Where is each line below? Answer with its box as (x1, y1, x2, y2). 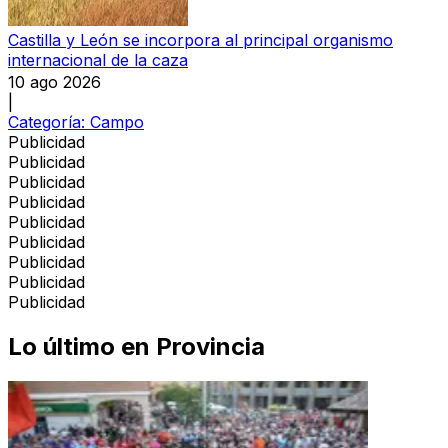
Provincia (156, 331, 265, 361)
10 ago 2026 (8, 71, 101, 92)
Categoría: (8, 111, 90, 132)
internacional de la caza (8, 49, 188, 70)
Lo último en (8, 331, 150, 361)
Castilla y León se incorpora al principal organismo (8, 29, 393, 50)
